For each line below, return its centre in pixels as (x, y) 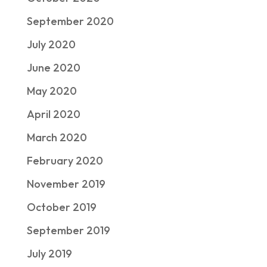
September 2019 (68, 230)
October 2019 (61, 207)
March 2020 (57, 137)
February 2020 (65, 161)
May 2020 (52, 91)
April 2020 (53, 114)
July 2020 (51, 44)
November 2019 (66, 184)
